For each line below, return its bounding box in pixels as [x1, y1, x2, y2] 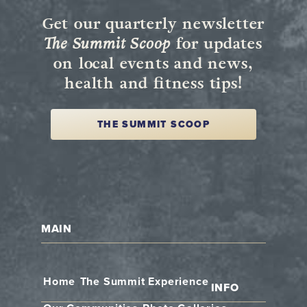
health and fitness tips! [64, 73, 243, 95]
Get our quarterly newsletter [42, 13, 265, 35]
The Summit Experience [79, 275, 209, 289]
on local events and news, [53, 53, 254, 75]
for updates [171, 33, 262, 55]
